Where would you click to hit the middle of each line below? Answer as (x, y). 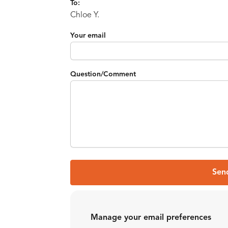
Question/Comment (103, 74)
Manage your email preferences (151, 218)
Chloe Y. (85, 15)
